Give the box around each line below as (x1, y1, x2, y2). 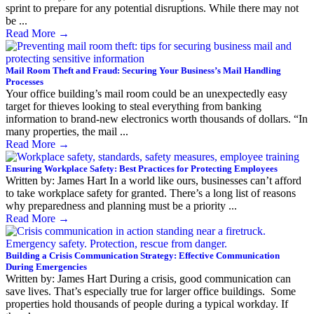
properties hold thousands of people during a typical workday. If (6, 297, 288, 310)
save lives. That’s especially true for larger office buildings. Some (6, 285, 296, 297)
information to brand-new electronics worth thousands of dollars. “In (6, 112, 308, 125)
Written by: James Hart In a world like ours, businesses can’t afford (6, 174, 301, 186)
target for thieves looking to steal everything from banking (6, 100, 261, 112)
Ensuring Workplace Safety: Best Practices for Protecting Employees (6, 163, 278, 174)
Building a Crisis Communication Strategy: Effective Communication (6, 250, 280, 261)
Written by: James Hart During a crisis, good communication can (6, 272, 291, 285)
